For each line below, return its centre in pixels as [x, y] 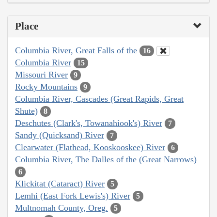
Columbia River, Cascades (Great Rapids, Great [99, 99]
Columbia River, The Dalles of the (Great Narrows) [106, 159]
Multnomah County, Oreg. [62, 208]
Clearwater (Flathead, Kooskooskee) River [90, 147]
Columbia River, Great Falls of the [76, 50]
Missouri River [41, 74]
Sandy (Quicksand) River [60, 135]
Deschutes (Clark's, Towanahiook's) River [89, 123]
